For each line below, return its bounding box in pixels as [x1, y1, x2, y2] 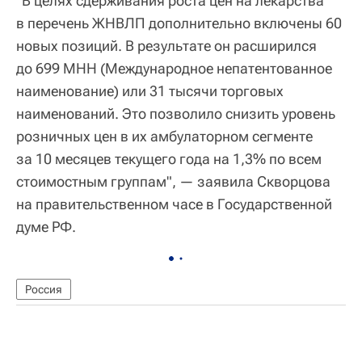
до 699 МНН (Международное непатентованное [16, 59, 332, 77]
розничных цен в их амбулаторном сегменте [16, 127, 313, 145]
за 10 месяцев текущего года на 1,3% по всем [16, 149, 322, 167]
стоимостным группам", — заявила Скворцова [16, 172, 330, 190]
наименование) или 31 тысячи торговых [16, 82, 284, 99]
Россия [25, 282, 62, 296]
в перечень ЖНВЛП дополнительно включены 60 [16, 14, 342, 32]
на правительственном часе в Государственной [16, 195, 332, 213]
